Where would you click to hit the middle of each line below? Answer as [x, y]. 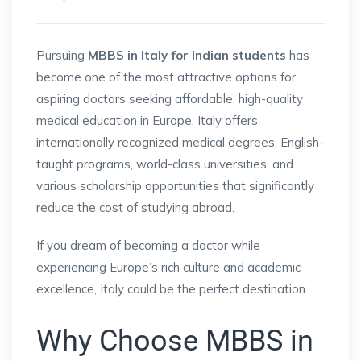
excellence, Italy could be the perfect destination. [172, 288]
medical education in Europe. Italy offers [147, 120]
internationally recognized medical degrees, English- [180, 142]
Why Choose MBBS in [175, 340]
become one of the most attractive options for [166, 77]
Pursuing [62, 55]
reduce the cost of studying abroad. [135, 207]
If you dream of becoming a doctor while [148, 245]
